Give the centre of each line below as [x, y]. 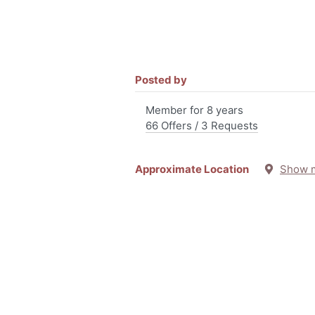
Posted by [161, 80]
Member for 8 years [194, 110]
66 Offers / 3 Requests [202, 126]
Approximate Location [199, 169]
